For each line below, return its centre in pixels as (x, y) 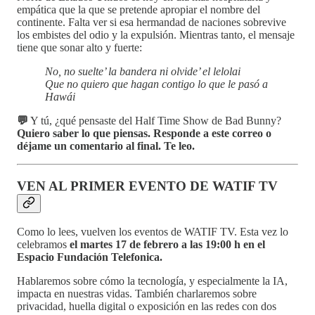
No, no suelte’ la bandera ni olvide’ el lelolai (143, 71)
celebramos (43, 245)
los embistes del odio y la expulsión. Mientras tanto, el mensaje (156, 34)
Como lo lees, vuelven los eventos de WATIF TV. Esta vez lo (153, 232)
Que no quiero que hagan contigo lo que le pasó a (156, 84)
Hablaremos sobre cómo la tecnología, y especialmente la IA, (152, 281)
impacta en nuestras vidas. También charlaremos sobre (137, 294)
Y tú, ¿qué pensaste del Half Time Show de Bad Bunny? (155, 120)
